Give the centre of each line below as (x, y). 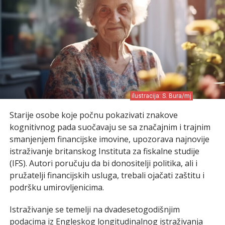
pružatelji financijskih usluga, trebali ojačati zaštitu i (107, 175)
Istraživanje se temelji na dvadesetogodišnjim (94, 209)
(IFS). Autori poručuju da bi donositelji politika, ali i (103, 163)
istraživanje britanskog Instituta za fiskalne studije (104, 151)
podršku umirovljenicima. (57, 187)
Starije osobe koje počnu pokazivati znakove (93, 115)
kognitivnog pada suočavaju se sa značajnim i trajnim (110, 127)
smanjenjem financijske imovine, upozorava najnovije (109, 139)
